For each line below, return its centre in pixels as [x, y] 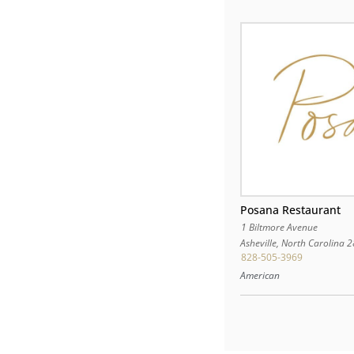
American [260, 275]
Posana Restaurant [291, 210]
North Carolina [313, 243]
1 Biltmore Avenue [279, 228]
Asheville [259, 243]
